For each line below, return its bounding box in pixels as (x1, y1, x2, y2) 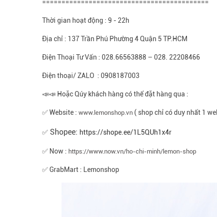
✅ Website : (42, 108, 79, 117)
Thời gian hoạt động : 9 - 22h (42, 16, 130, 25)
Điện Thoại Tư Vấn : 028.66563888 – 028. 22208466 (42, 53, 201, 62)
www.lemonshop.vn (78, 109, 133, 117)
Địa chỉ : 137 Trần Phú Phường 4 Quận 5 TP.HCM (42, 35, 188, 43)
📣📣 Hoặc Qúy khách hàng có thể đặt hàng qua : (42, 90, 189, 98)
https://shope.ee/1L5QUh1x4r (79, 128, 172, 137)
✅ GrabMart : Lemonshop (42, 166, 120, 174)
